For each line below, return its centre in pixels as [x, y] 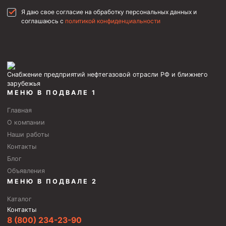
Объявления [26, 171]
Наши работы [28, 134]
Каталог [19, 199]
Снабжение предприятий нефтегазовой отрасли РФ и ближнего [107, 74]
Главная [19, 110]
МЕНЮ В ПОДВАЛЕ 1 [52, 92]
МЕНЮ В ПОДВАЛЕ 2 [52, 181]
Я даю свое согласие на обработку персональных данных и [109, 12]
